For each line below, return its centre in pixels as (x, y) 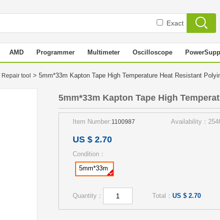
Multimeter (104, 52)
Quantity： (88, 196)
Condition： (89, 154)
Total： (162, 196)
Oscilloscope (152, 52)
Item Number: (92, 122)
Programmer (55, 52)
